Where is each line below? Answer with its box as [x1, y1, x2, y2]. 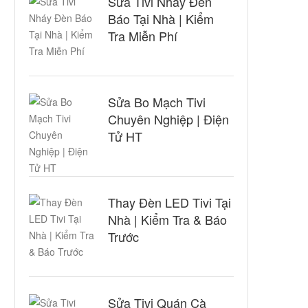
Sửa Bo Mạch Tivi [108, 93, 206, 111]
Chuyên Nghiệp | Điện [108, 110, 229, 128]
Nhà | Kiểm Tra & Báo [108, 210, 227, 228]
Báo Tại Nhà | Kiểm [108, 10, 214, 27]
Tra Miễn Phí [108, 27, 177, 45]
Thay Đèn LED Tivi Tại [108, 193, 231, 211]
